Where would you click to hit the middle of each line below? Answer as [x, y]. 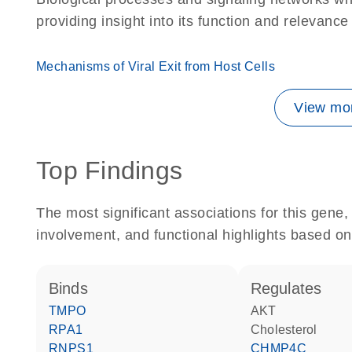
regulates [292, 288]
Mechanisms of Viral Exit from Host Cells [156, 66]
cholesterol [289, 330]
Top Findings [109, 170]
